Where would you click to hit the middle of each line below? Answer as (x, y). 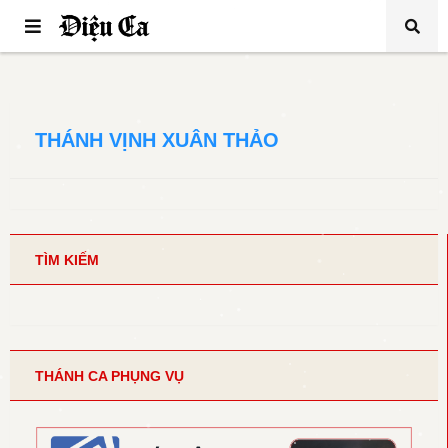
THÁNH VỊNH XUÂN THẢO (157, 140)
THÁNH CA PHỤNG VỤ (109, 376)
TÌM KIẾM (67, 260)
